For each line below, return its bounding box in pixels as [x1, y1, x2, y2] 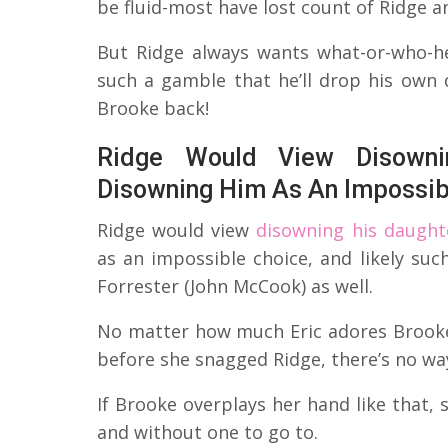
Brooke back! [97, 95, 209, 120]
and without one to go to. [97, 419, 318, 444]
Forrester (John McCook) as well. [97, 273, 373, 298]
